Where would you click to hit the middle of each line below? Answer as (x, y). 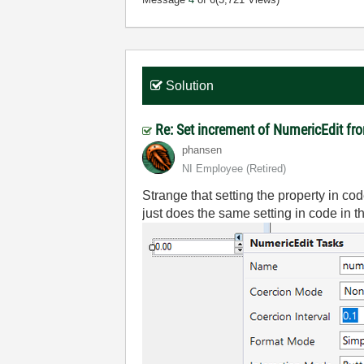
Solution (190, 86)
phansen (202, 150)
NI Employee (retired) (234, 169)
